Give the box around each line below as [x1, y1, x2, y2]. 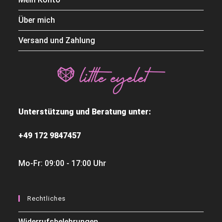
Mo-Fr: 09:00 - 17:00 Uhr [18, 159, 107, 168]
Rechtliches [27, 195, 66, 203]
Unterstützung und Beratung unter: [18, 107, 154, 117]
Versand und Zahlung [18, 35, 96, 45]
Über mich [18, 15, 55, 25]
